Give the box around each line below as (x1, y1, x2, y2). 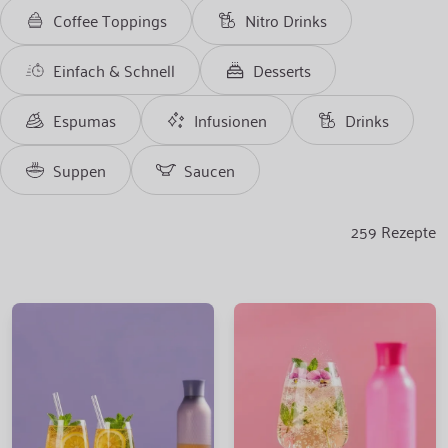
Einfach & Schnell (53, 56, 175, 84)
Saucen (184, 156, 235, 184)
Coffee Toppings (53, 6, 167, 34)
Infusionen (194, 106, 267, 134)
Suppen (53, 156, 106, 184)
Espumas (53, 106, 116, 134)
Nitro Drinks (245, 6, 327, 34)
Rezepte (381, 217, 436, 245)
